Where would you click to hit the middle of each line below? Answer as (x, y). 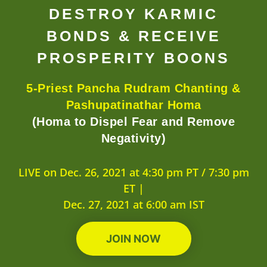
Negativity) (133, 138)
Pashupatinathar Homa (133, 105)
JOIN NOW (133, 239)
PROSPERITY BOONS (133, 58)
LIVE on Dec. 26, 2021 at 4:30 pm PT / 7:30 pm (133, 172)
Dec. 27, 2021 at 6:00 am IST (133, 204)
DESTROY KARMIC (133, 14)
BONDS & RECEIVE (133, 36)
